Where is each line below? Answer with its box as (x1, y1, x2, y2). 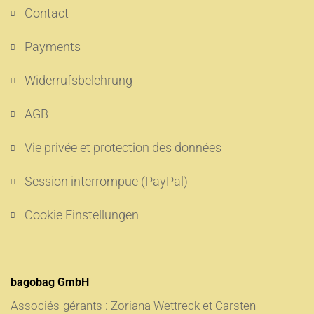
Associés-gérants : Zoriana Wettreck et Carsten (11, 299, 256, 313)
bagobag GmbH (11, 275, 89, 289)
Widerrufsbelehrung (25, 73, 132, 88)
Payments (25, 39, 81, 54)
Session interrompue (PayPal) (25, 174, 188, 189)
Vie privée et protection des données (25, 140, 221, 155)
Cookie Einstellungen (25, 207, 139, 222)
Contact (25, 6, 69, 20)
